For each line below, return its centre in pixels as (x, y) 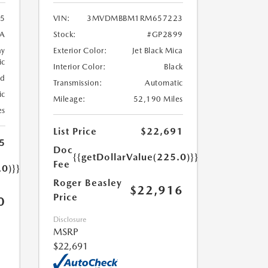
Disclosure (69, 220)
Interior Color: (79, 67)
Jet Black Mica (157, 51)
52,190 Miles (158, 99)
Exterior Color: (80, 51)
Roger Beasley (87, 183)
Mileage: (69, 99)
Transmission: (77, 83)
